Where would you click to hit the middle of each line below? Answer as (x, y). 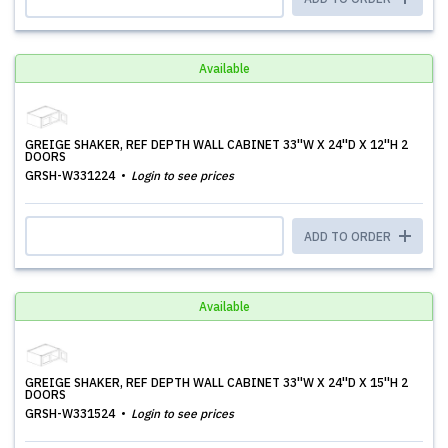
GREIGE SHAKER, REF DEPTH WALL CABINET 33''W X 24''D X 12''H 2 (216, 144)
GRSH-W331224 (71, 175)
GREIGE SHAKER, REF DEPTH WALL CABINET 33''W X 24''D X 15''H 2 (216, 382)
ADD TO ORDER (349, 236)
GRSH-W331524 (71, 413)
